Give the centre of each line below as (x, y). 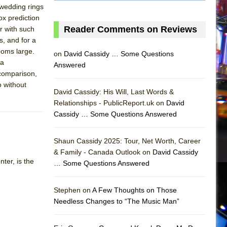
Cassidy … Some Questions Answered (115, 114)
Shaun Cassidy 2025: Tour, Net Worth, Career (127, 141)
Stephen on (73, 190)
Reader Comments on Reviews (130, 29)
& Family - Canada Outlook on (103, 152)
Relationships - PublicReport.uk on (110, 103)
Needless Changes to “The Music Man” (117, 201)
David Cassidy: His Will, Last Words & (114, 91)
